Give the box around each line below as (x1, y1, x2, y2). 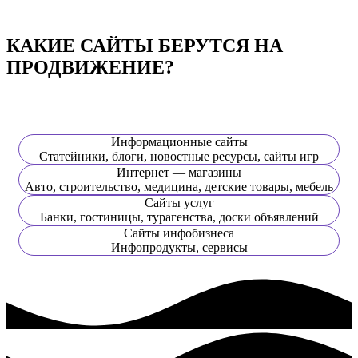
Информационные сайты (110, 134, 248, 149)
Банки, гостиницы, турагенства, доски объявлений (39, 209, 319, 224)
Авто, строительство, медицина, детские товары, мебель (25, 179, 333, 193)
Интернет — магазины (117, 165, 241, 179)
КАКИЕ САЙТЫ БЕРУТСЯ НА (6, 35, 283, 57)
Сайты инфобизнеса (124, 225, 234, 240)
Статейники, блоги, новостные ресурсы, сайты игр (39, 149, 319, 163)
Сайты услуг (144, 195, 214, 209)
